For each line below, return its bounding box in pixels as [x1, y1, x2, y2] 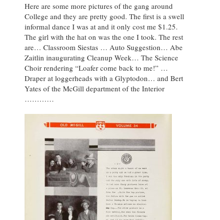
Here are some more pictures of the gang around [25, 1, 173, 11]
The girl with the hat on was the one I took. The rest [25, 32, 183, 42]
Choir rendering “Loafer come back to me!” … [25, 63, 168, 73]
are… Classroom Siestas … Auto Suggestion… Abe [25, 42, 183, 53]
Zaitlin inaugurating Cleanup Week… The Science [25, 53, 178, 63]
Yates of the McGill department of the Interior [25, 83, 165, 94]
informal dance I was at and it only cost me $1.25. [25, 22, 178, 32]
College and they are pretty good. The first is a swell [25, 11, 184, 22]
